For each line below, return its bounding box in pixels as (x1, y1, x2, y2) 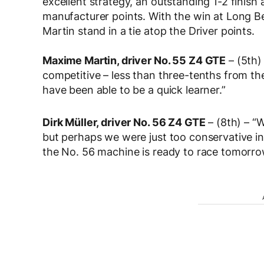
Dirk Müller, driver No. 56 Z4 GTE (42, 115, 206, 128)
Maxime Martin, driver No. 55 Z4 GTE (42, 54, 226, 67)
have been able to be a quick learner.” (42, 83, 226, 96)
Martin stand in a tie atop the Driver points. (42, 24, 255, 37)
